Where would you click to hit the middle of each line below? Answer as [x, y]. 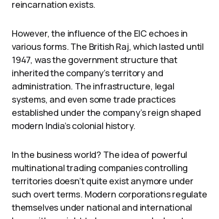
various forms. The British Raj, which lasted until [108, 46]
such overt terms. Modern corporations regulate [109, 194]
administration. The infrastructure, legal [93, 86]
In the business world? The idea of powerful [100, 154]
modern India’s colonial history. [74, 125]
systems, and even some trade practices [94, 99]
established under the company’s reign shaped [107, 112]
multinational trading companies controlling [100, 167]
